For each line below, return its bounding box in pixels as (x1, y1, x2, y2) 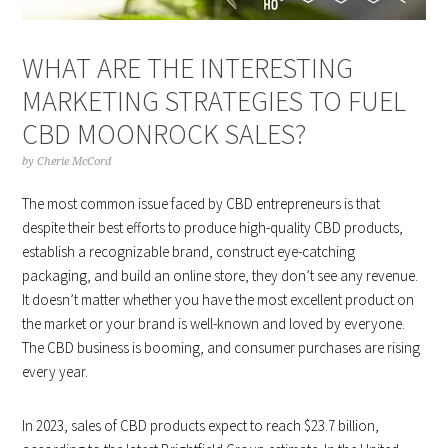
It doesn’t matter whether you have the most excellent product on (22, 289, 415, 309)
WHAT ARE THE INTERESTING (22, 49, 354, 86)
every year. (22, 361, 89, 381)
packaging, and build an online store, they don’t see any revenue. (22, 265, 419, 285)
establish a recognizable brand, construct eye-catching (22, 241, 356, 261)
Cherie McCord (37, 154, 112, 168)
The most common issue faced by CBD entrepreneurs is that (22, 193, 381, 213)
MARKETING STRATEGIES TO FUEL (22, 82, 407, 119)
